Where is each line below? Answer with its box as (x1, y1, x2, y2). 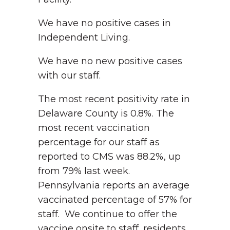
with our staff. (38, 70, 103, 81)
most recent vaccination (38, 122, 150, 133)
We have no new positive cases (38, 55, 182, 67)
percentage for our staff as (38, 137, 160, 148)
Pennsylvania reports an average (38, 180, 189, 191)
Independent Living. (38, 32, 130, 43)
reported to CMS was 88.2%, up (38, 151, 181, 162)
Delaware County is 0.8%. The (38, 108, 174, 119)
